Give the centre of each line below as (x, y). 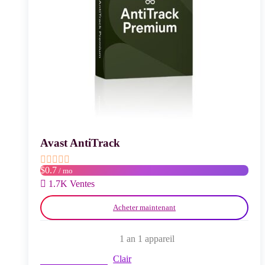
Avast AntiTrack (80, 143)
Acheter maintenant (144, 208)
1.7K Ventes (72, 184)
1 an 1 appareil (147, 239)
